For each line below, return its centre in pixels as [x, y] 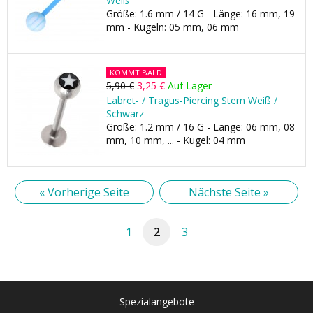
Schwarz [125, 114]
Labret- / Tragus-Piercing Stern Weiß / [192, 100]
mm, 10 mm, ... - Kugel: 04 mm [176, 140]
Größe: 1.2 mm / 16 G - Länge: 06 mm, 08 [201, 127]
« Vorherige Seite [84, 192]
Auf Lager [190, 86]
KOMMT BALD [136, 72]
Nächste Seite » [229, 192]
